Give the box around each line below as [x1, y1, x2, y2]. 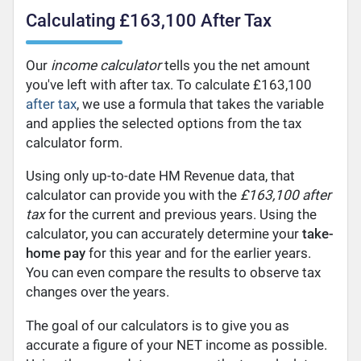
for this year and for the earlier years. [85, 245, 312, 262]
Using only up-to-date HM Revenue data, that [26, 168, 296, 185]
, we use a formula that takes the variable [77, 96, 325, 113]
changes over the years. [26, 284, 170, 301]
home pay [26, 245, 86, 262]
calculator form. [26, 135, 123, 151]
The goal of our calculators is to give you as [26, 317, 290, 334]
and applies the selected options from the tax [26, 115, 302, 132]
